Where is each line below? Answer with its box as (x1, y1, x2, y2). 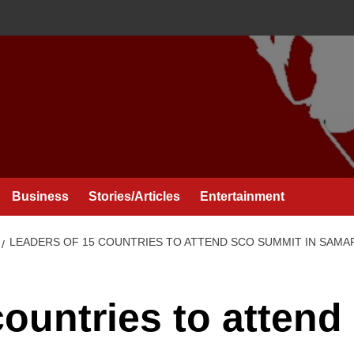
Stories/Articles (88, 190, 180, 203)
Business (12, 190, 69, 203)
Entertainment (200, 190, 284, 203)
